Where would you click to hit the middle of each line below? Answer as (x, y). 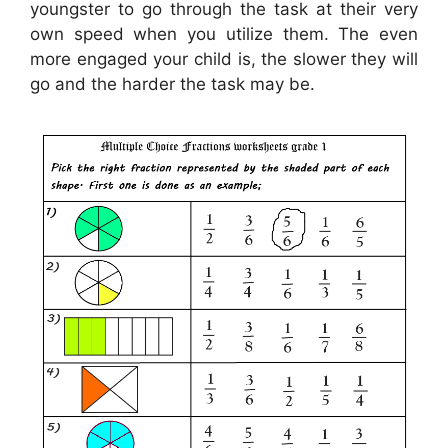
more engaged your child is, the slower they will (224, 58)
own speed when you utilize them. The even (224, 33)
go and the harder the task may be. (172, 83)
